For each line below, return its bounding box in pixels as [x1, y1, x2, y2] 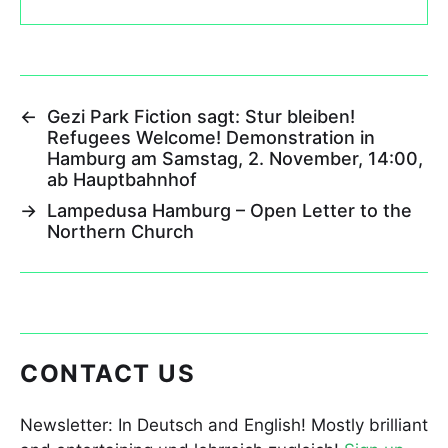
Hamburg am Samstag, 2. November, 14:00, [47, 147, 423, 169]
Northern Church [47, 220, 194, 242]
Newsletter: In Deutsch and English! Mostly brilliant [20, 414, 428, 435]
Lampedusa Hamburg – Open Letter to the [47, 199, 412, 221]
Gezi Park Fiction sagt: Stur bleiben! [47, 105, 355, 127]
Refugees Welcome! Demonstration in [47, 126, 375, 148]
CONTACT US [20, 358, 195, 388]
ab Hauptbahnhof [47, 168, 197, 190]
